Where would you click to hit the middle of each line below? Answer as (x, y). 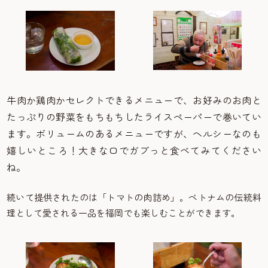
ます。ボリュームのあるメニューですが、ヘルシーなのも (134, 134)
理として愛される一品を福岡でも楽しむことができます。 (124, 213)
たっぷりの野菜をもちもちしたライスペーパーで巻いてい (134, 117)
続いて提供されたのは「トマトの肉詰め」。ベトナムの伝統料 (134, 197)
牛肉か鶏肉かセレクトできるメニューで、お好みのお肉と (134, 100)
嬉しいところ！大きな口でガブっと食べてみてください (134, 150)
